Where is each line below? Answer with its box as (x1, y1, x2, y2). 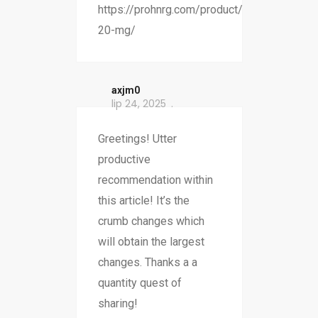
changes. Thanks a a (97, 256, 197, 270)
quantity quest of (97, 276, 182, 290)
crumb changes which (97, 214, 204, 229)
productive (97, 153, 150, 167)
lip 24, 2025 (111, 97, 166, 111)
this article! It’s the (97, 194, 190, 208)
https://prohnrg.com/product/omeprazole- (97, 3, 307, 17)
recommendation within (97, 173, 213, 187)
